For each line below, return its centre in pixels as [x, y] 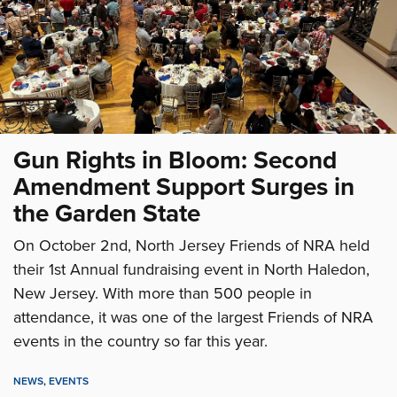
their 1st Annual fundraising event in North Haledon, [191, 270]
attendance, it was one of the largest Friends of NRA [193, 318]
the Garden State [107, 214]
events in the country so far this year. [140, 342]
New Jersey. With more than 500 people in [163, 294]
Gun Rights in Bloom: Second [175, 161]
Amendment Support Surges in [184, 187]
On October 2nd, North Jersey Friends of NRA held [191, 246]
